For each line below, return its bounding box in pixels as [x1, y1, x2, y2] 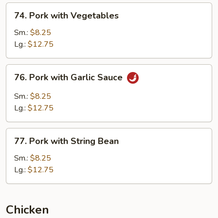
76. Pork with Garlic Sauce [14, 72, 125, 84]
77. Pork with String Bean [14, 135, 119, 147]
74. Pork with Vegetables [14, 10, 119, 21]
